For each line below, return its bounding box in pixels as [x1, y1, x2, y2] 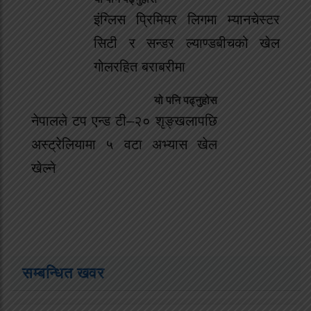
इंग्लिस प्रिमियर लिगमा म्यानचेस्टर [94, 11, 280, 27]
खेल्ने [31, 160, 56, 176]
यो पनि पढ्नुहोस [154, 94, 217, 106]
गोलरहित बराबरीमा [94, 58, 185, 74]
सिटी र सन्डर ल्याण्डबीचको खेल [94, 35, 280, 51]
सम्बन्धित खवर [22, 264, 105, 282]
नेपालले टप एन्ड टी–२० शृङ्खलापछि [31, 112, 217, 128]
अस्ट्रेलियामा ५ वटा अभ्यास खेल [31, 136, 217, 152]
